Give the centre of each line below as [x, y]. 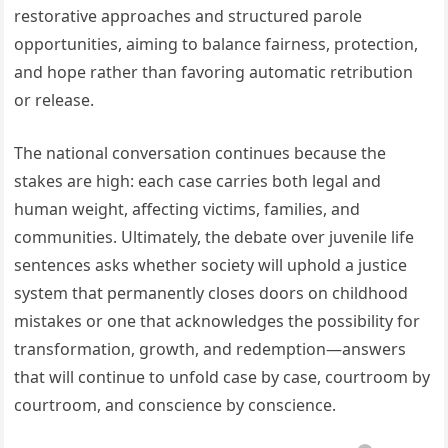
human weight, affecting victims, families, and [187, 209]
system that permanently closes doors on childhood [211, 293]
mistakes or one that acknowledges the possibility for [217, 321]
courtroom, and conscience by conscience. [175, 405]
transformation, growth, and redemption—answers [210, 349]
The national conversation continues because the [200, 153]
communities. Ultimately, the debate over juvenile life [214, 237]
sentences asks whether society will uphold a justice [211, 265]
